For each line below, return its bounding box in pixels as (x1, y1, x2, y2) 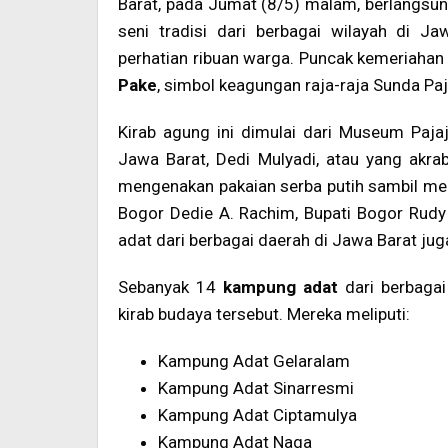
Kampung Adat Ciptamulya (158, 404, 357, 425)
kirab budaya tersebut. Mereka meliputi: (118, 303, 410, 324)
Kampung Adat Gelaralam (158, 350, 350, 371)
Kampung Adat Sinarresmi (158, 377, 354, 398)
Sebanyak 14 (118, 276, 223, 297)
